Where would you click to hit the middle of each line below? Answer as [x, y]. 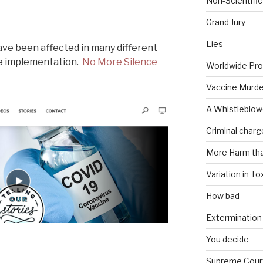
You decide [227, 239]
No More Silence [120, 62]
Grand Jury [225, 22]
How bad [222, 195]
